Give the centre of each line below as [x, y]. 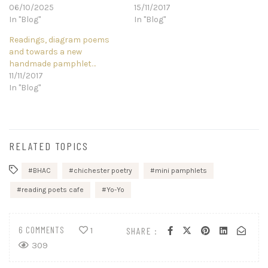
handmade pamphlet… [52, 64]
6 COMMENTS [42, 230]
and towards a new [45, 52]
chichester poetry [103, 171]
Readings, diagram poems [59, 40]
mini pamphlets [181, 171]
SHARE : [141, 230]
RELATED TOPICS [49, 146]
